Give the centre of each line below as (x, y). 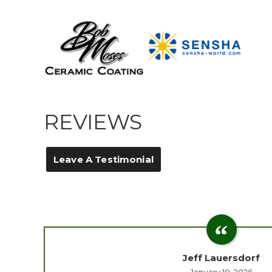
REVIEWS (93, 122)
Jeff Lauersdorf (221, 257)
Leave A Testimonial (104, 159)
